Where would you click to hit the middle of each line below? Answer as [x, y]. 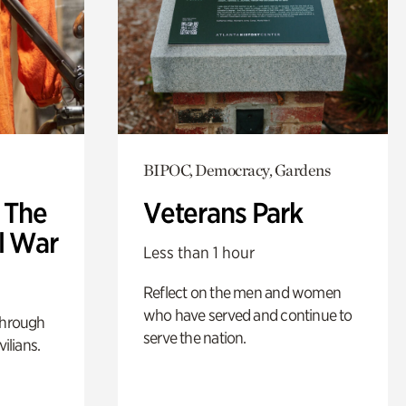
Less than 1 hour [198, 252]
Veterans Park [222, 213]
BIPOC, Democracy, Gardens [237, 169]
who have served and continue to [247, 314]
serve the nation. [194, 337]
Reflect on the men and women [242, 292]
